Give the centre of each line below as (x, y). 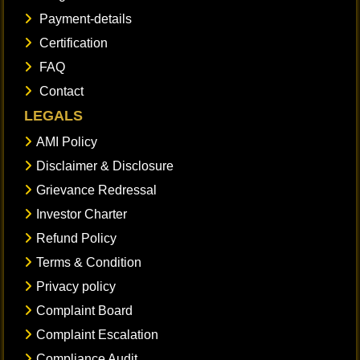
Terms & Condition (89, 262)
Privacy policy (76, 286)
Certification (72, 43)
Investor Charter (82, 214)
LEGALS (53, 115)
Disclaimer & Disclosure (105, 166)
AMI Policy (67, 141)
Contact (60, 91)
